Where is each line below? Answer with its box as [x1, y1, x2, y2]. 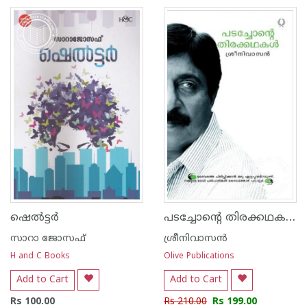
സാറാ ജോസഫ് [10, 233, 86, 245]
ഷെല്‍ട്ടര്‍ [10, 211, 59, 225]
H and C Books [10, 251, 70, 262]
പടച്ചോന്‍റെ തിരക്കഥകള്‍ [286, 210, 295, 225]
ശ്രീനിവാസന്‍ [164, 233, 228, 245]
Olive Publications [164, 251, 234, 262]
